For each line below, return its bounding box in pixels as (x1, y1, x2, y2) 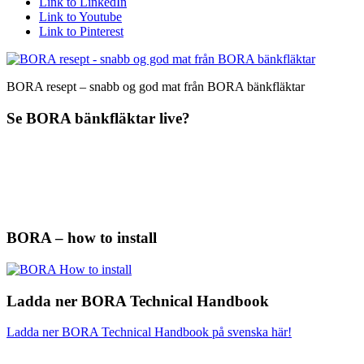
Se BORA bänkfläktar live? (6, 109, 190, 127)
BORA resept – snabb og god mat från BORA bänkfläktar (6, 80, 305, 93)
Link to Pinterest (39, 24, 123, 38)
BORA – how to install (6, 229, 157, 247)
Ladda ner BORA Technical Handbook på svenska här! (6, 325, 292, 340)
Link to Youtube (39, 10, 122, 24)
